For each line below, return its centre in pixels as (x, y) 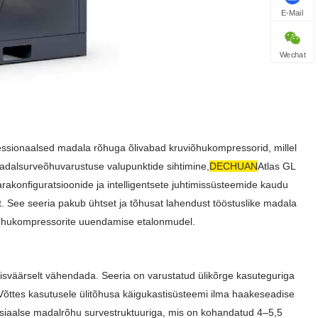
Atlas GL (276, 166)
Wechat (292, 55)
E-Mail (292, 13)
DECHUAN (234, 166)
